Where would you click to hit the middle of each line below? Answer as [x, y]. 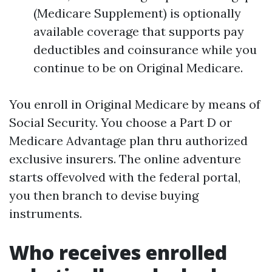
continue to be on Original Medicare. [138, 68]
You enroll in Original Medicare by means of [135, 104]
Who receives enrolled [118, 252]
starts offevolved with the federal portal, [125, 177]
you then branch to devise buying [104, 195]
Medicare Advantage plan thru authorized [128, 141]
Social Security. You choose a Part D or [121, 122]
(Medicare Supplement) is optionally [137, 13]
